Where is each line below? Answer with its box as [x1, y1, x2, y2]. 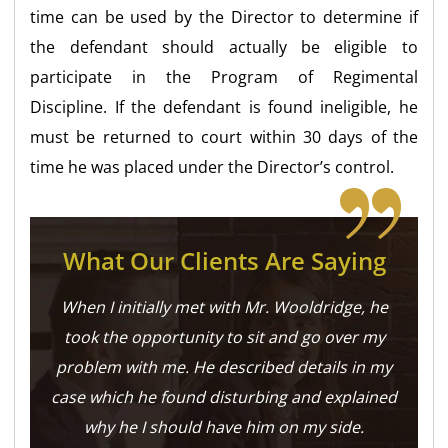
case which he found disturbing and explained [51, 385, 397, 408]
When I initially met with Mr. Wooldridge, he [60, 295, 388, 318]
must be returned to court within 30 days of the [30, 125, 418, 148]
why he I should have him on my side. [84, 415, 364, 438]
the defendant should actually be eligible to [30, 35, 418, 58]
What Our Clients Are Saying [62, 243, 386, 277]
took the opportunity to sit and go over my [63, 325, 385, 348]
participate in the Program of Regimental [30, 65, 418, 88]
